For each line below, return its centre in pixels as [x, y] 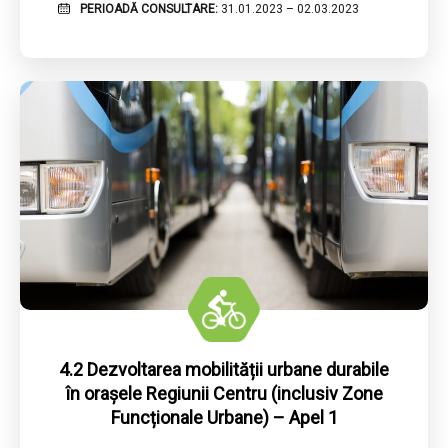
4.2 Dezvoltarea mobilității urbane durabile [224, 370]
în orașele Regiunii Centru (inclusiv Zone [224, 394]
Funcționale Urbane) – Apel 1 [224, 418]
